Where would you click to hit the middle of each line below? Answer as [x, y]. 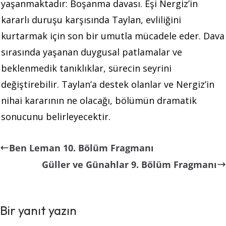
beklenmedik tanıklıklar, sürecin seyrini [86, 68]
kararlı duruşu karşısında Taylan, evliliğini [91, 19]
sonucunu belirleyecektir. [56, 116]
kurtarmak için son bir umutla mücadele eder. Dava [113, 36]
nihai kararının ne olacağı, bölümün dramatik [99, 100]
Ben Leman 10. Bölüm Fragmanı [81, 148]
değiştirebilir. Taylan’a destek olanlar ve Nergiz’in [108, 84]
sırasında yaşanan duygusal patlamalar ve [92, 52]
